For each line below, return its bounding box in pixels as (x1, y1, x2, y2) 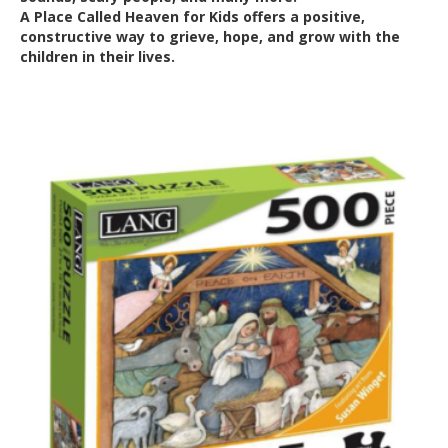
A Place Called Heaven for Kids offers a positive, (20, 6, 365, 26)
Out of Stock (20, 105, 112, 125)
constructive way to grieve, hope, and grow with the (20, 26, 400, 46)
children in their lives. (20, 46, 175, 66)
